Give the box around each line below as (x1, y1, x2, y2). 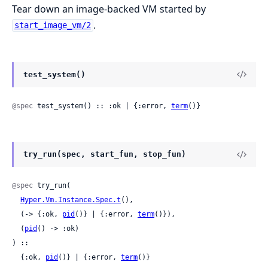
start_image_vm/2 (14, 20, 91, 31)
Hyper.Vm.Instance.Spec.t (20, 196, 121, 205)
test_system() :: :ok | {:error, (33, 102, 171, 111)
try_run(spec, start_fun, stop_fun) (23, 150, 186, 159)
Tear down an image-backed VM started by (12, 2, 206, 16)
